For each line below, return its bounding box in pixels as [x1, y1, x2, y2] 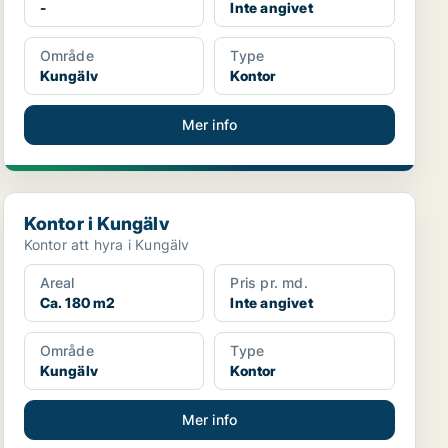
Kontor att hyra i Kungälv [23, 236, 190, 253]
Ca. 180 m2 [39, 294, 116, 311]
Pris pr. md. [230, 274, 308, 291]
